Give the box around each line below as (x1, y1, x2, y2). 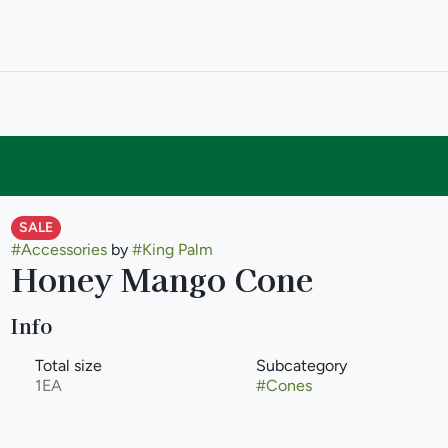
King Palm (141, 240, 213, 259)
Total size (34, 356, 102, 375)
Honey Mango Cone (10, 255, 313, 301)
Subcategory (255, 356, 347, 375)
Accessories (20, 240, 107, 259)
